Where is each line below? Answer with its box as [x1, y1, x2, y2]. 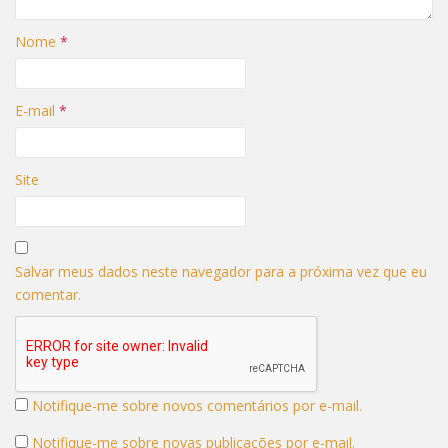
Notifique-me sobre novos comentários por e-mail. [32, 396, 362, 415]
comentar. [15, 285, 81, 304]
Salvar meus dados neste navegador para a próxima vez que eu [15, 262, 427, 281]
